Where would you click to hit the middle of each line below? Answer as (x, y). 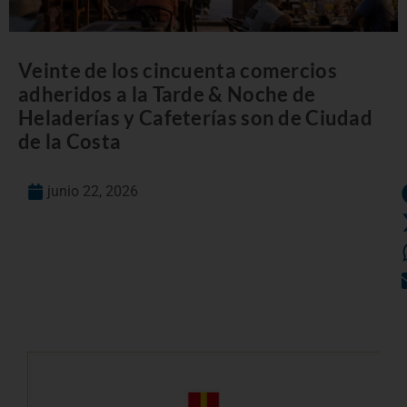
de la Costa (72, 141)
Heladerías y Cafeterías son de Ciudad (196, 117)
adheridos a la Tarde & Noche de (167, 94)
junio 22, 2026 (93, 191)
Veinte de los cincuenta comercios (178, 70)
